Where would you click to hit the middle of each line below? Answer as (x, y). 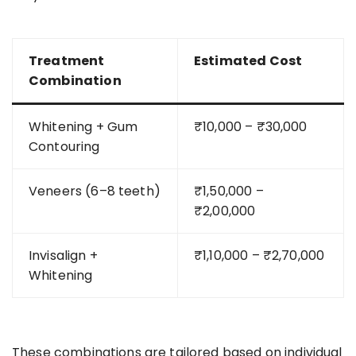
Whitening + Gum (83, 126)
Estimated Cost (248, 60)
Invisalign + (63, 255)
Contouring (64, 146)
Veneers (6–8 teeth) (95, 191)
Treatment (67, 60)
